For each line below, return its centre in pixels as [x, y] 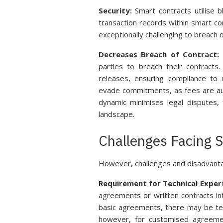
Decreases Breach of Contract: [159, 54]
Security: [115, 10]
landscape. [116, 114]
